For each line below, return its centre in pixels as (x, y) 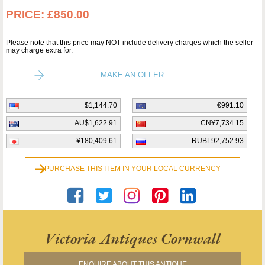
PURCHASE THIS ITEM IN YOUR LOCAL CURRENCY (132, 169)
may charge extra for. (39, 51)
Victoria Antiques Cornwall (132, 239)
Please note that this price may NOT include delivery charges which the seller (130, 43)
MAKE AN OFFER (132, 75)
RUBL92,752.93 (218, 141)
